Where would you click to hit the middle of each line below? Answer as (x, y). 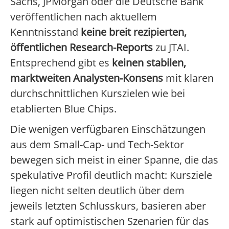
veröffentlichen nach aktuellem (84, 17)
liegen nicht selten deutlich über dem (97, 191)
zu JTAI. (171, 48)
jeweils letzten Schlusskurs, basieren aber (108, 206)
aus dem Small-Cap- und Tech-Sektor (97, 145)
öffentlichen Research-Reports (82, 48)
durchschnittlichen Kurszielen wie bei (98, 94)
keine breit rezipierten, (134, 32)
